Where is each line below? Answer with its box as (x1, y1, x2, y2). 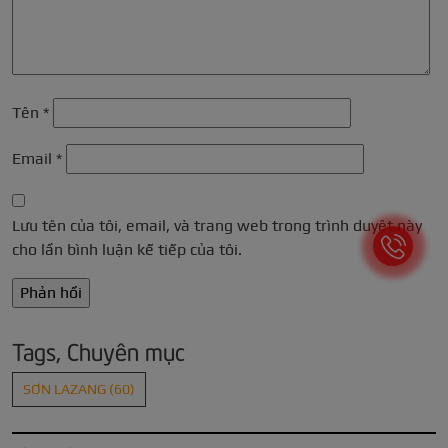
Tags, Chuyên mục (12, 333, 185, 366)
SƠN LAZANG (23, 380, 109, 397)
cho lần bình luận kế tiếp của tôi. (12, 239, 242, 259)
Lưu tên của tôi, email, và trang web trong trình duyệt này (12, 215, 422, 235)
